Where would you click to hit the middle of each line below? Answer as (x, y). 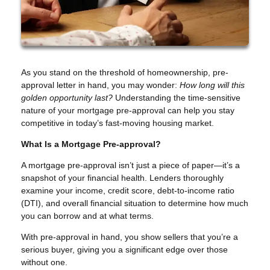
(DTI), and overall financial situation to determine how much (135, 203)
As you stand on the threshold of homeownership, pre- (125, 72)
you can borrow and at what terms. (87, 215)
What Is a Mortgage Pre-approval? (91, 144)
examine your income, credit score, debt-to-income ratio (128, 190)
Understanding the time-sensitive (177, 97)
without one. (44, 262)
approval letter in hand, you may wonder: (100, 85)
